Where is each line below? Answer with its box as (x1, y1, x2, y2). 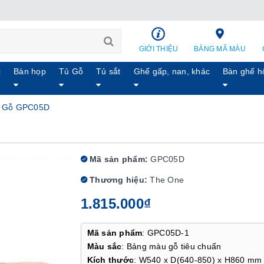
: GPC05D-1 (142, 228, 189, 237)
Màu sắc (87, 242, 122, 251)
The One (150, 175, 184, 184)
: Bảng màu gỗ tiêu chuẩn (121, 242, 222, 251)
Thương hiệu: (87, 175, 147, 184)
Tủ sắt (96, 67, 121, 76)
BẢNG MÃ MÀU (194, 45, 246, 53)
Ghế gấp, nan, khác (133, 67, 210, 76)
